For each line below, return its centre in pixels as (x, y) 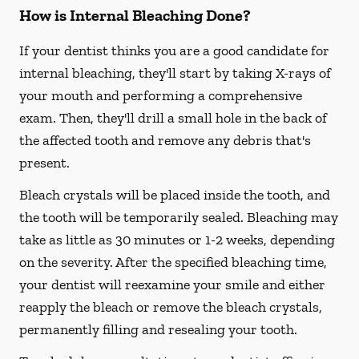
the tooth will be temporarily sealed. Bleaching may (179, 217)
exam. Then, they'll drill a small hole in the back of (173, 118)
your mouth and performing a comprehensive (161, 95)
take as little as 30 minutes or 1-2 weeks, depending (177, 240)
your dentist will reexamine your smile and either (172, 284)
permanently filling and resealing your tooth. (158, 329)
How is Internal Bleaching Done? (135, 15)
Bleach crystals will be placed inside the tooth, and (175, 195)
